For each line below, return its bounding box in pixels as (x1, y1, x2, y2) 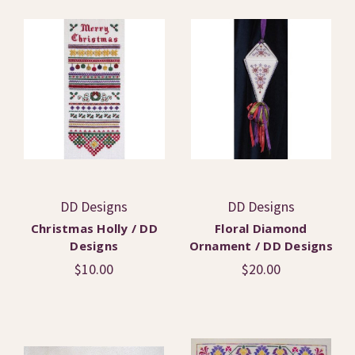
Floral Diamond (215, 219, 307, 236)
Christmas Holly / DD (30, 219, 158, 236)
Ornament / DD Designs (189, 237, 333, 254)
